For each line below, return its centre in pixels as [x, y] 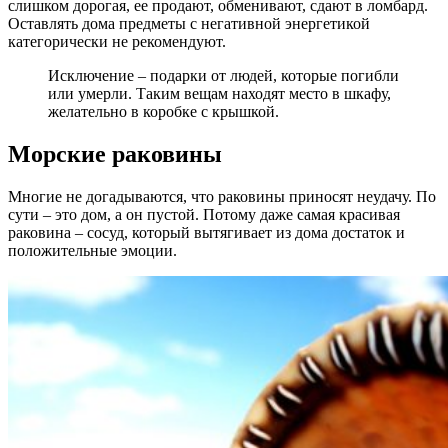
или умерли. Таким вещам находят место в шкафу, [219, 94]
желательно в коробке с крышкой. [163, 112]
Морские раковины [115, 154]
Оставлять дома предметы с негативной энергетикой [189, 24]
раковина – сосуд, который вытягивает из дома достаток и [206, 233]
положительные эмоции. [92, 251]
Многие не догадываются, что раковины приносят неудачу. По [222, 197]
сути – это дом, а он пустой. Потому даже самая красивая [204, 215]
